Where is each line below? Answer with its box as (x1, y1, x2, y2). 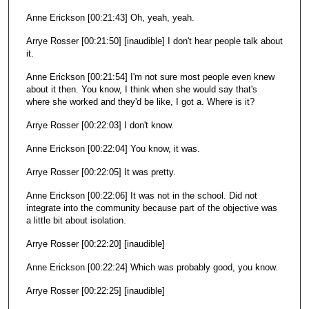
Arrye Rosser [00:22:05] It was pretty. (26, 167, 176, 178)
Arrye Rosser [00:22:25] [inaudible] (26, 286, 165, 297)
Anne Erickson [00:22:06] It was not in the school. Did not (26, 190, 257, 201)
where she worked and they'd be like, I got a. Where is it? (26, 96, 255, 107)
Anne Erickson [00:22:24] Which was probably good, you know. (26, 262, 281, 273)
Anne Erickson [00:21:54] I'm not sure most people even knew (26, 71, 275, 82)
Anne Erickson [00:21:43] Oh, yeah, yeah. (26, 12, 195, 23)
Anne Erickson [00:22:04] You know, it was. (26, 143, 200, 154)
